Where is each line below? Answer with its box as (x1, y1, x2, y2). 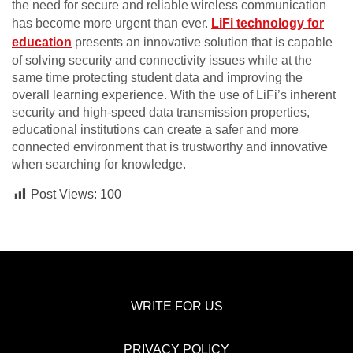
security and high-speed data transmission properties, (12, 106, 310, 120)
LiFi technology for (211, 17, 324, 31)
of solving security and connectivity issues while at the (12, 54, 312, 68)
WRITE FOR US (130, 299, 223, 314)
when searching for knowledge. (12, 158, 186, 172)
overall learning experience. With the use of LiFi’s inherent (12, 88, 336, 102)
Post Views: (31, 188, 97, 202)
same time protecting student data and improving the (12, 71, 303, 85)
